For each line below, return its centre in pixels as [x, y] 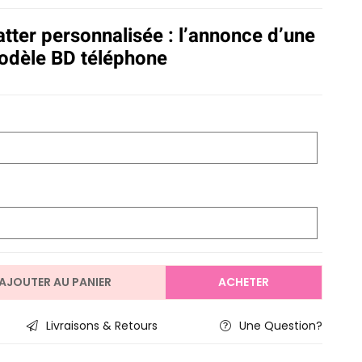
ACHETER [244, 282]
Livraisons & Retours [101, 326]
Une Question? [281, 326]
